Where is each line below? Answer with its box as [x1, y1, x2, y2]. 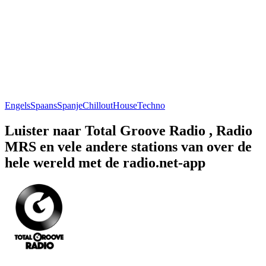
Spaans [30, 100, 57, 110]
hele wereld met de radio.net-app [5, 154, 205, 170]
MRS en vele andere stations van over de [5, 138, 252, 154]
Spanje [57, 100, 83, 110]
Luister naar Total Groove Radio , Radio [5, 122, 252, 138]
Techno [137, 100, 165, 110]
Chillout [83, 100, 113, 110]
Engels [5, 100, 30, 110]
